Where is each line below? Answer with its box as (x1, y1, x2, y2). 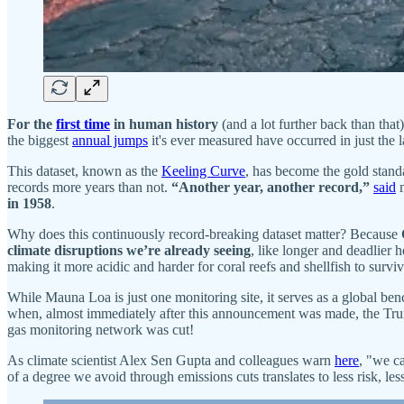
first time (56, 115, 110, 132)
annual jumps (72, 132, 148, 148)
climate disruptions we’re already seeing (7, 242, 251, 258)
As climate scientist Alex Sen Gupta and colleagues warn (7, 352, 335, 368)
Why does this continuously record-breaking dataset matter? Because (7, 225, 401, 242)
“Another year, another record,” (168, 179, 370, 195)
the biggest (7, 132, 72, 148)
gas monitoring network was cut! (7, 321, 194, 337)
